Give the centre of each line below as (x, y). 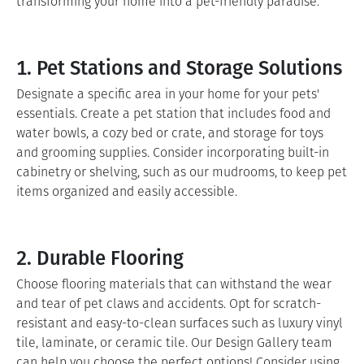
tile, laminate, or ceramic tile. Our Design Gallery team (174, 342)
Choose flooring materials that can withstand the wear (174, 284)
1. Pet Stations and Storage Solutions (179, 67)
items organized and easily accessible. (127, 191)
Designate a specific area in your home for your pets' (168, 94)
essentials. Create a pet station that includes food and (173, 113)
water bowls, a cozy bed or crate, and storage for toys (170, 133)
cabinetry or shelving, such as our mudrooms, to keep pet (182, 172)
